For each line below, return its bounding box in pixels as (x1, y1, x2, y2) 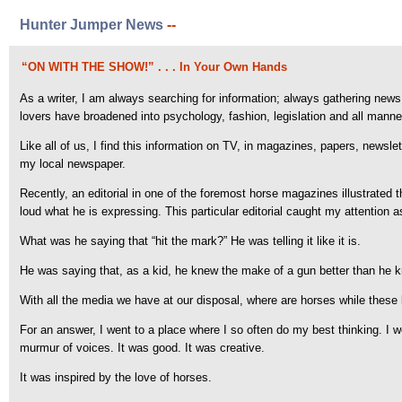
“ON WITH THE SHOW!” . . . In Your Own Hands (22, 60, 287, 74)
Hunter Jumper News (20, 17, 163, 32)
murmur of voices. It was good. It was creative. (20, 341, 265, 354)
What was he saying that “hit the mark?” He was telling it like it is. (20, 234, 361, 248)
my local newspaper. (20, 157, 126, 170)
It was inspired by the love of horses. (20, 371, 212, 384)
